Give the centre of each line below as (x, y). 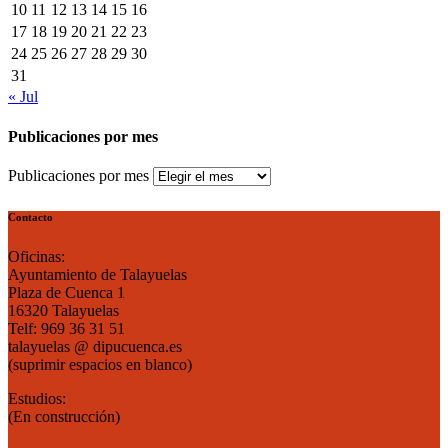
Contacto (30, 216)
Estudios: (37, 398)
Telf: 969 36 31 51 (66, 328)
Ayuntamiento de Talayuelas (97, 274)
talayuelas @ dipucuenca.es (95, 346)
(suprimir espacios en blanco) (100, 364)
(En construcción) (64, 416)
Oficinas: (36, 256)
